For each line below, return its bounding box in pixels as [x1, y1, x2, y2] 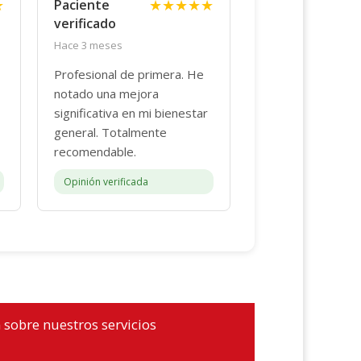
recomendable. [54, 143, 136, 160]
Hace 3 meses [54, 38, 122, 53]
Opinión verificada [64, 175, 148, 189]
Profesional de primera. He [54, 66, 204, 83]
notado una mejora [54, 85, 159, 102]
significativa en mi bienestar [54, 105, 208, 122]
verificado [54, 15, 116, 33]
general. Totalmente [54, 124, 167, 141]
